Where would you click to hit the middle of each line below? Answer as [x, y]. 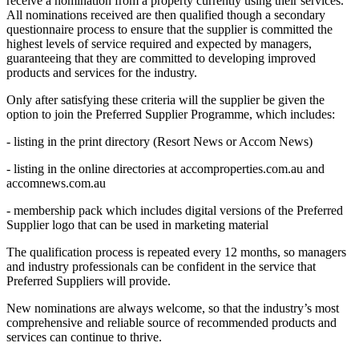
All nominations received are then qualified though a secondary [166, 15]
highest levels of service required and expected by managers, [159, 44]
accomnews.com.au [56, 184]
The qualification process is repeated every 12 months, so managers [176, 252]
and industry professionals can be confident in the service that [161, 267]
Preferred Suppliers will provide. [89, 281]
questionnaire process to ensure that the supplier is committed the [169, 30]
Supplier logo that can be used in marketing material [137, 225]
